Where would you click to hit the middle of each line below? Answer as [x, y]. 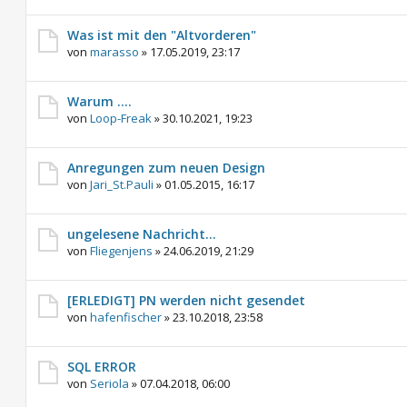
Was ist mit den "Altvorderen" [162, 35]
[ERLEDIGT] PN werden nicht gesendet [186, 300]
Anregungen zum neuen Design [166, 168]
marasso [114, 52]
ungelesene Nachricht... [142, 234]
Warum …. [99, 101]
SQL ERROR [102, 367]
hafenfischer [126, 317]
